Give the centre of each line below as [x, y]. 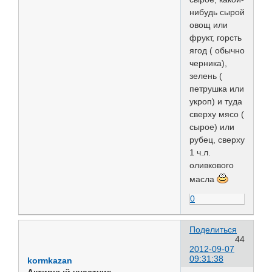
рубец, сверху [217, 140]
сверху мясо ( [217, 114]
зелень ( [206, 76]
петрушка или [217, 89]
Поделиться [213, 229]
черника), [208, 63]
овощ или [209, 25]
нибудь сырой [217, 12]
